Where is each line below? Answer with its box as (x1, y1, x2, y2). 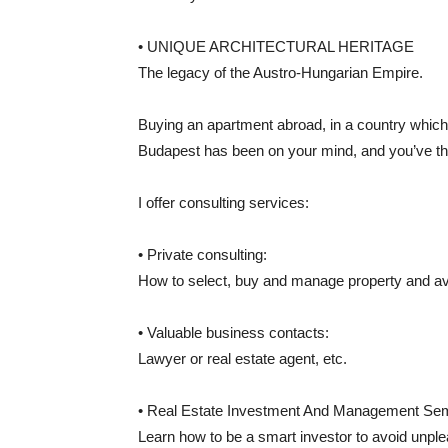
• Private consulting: (138, 245, 267, 263)
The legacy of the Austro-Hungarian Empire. (138, 63, 423, 81)
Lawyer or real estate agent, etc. (138, 349, 347, 367)
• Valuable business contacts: (138, 323, 329, 341)
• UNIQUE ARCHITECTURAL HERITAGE (138, 37, 414, 55)
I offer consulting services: (138, 193, 309, 211)
